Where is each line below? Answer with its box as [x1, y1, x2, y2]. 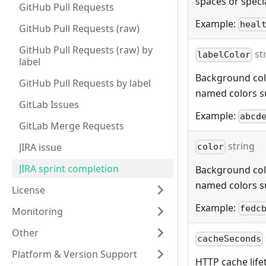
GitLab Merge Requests [19, 119, 124, 132]
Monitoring [12, 205, 63, 218]
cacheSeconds [197, 233, 262, 245]
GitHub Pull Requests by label [19, 77, 151, 90]
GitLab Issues [19, 98, 79, 111]
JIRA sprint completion [19, 162, 119, 175]
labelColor [197, 49, 251, 61]
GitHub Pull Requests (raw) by [19, 43, 153, 56]
